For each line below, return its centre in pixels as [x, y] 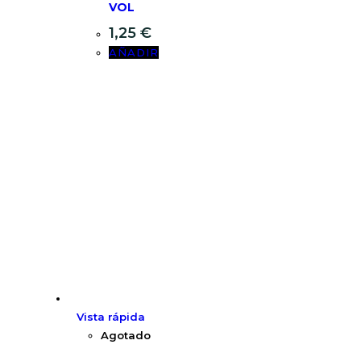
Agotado [126, 336]
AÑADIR [134, 53]
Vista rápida [111, 317]
